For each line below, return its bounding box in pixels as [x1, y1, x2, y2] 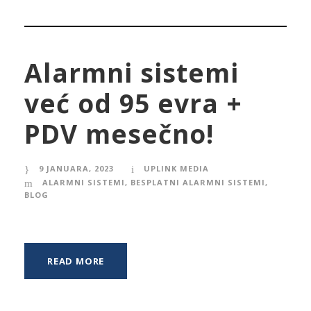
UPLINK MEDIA [144, 162, 209, 174]
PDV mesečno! [24, 115, 214, 151]
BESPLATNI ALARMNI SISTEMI [131, 176, 265, 187]
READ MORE [47, 254, 105, 267]
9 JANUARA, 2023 [39, 162, 114, 174]
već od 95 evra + [24, 85, 242, 121]
